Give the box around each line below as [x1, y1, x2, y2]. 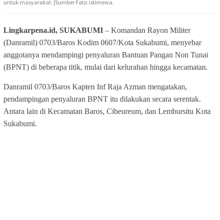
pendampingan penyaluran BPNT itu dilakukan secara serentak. [3, 95, 201, 104]
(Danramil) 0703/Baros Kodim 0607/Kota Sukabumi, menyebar [3, 38, 201, 47]
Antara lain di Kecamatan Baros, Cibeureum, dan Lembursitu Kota [3, 107, 211, 116]
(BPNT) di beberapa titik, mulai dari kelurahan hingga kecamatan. [3, 63, 208, 72]
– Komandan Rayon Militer [103, 26, 191, 35]
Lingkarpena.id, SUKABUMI [3, 26, 103, 35]
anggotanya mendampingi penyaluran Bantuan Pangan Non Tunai [3, 51, 208, 59]
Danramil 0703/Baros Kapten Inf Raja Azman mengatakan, [3, 82, 187, 91]
